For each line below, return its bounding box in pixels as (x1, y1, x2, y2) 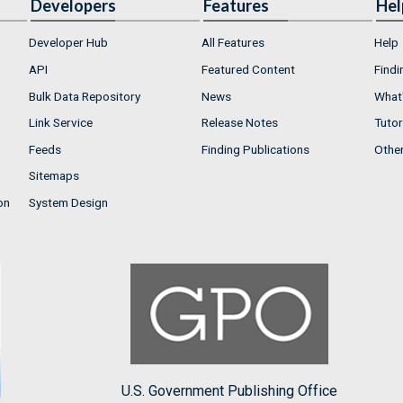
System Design (29, 194, 108, 210)
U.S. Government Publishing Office (121, 382, 337, 400)
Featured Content (201, 61, 295, 76)
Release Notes (201, 115, 278, 130)
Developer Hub (29, 35, 108, 50)
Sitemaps (29, 168, 79, 184)
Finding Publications (201, 141, 309, 157)
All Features (201, 35, 264, 50)
